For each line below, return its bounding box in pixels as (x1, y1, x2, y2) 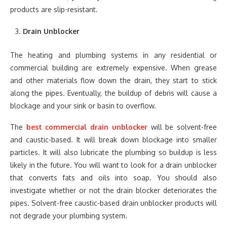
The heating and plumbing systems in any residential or (10, 51, 217, 59)
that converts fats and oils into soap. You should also (10, 173, 217, 182)
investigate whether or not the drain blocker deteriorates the (10, 186, 217, 195)
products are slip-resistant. (10, 5, 98, 14)
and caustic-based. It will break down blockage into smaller (10, 135, 217, 144)
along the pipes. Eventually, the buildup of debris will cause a (10, 89, 217, 97)
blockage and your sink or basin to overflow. (10, 101, 156, 110)
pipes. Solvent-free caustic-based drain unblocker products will (10, 199, 217, 207)
